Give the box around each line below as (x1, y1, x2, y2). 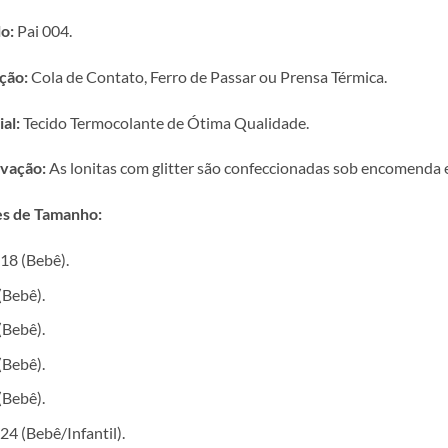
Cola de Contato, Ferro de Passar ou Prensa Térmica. (28, 66, 387, 86)
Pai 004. (14, 21, 72, 41)
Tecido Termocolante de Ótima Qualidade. (20, 112, 309, 132)
